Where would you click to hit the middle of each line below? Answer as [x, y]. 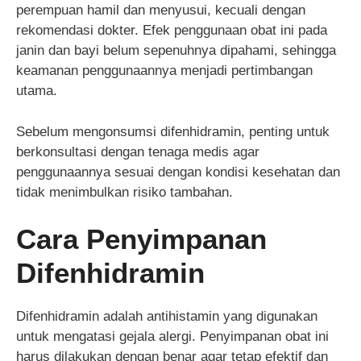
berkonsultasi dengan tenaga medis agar [138, 151]
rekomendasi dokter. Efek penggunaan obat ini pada [172, 31]
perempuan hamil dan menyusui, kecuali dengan [161, 10]
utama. [37, 91]
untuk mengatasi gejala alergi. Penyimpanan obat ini [172, 337]
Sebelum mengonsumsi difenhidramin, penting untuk [173, 131]
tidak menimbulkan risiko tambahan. [124, 192]
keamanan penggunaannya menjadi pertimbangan [164, 71]
